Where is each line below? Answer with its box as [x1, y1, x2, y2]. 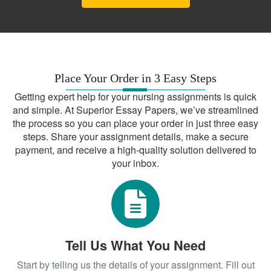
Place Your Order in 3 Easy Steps [54, 71, 217, 85]
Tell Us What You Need [65, 235, 206, 255]
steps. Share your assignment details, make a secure [22, 129, 249, 143]
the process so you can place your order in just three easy [13, 116, 258, 130]
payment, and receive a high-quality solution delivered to [15, 142, 256, 157]
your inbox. [112, 155, 159, 170]
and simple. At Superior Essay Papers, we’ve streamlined [13, 102, 258, 117]
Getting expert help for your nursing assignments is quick [15, 89, 256, 103]
